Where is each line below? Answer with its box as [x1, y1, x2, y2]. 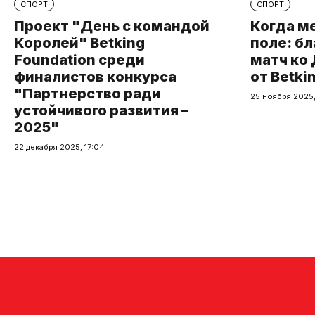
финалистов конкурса [14, 68, 176, 85]
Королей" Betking [14, 34, 145, 51]
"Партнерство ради [14, 85, 161, 102]
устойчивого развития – [14, 102, 188, 119]
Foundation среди [14, 51, 145, 68]
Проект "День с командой [14, 18, 210, 34]
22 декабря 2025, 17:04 [14, 142, 105, 152]
